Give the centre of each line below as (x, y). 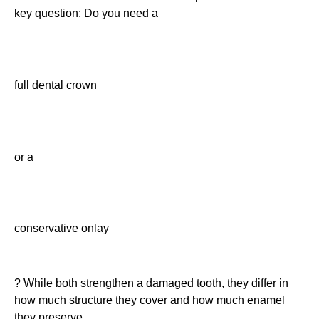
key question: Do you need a (86, 14)
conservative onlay (62, 229)
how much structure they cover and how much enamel (150, 300)
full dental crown (56, 85)
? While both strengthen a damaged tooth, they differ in (151, 283)
